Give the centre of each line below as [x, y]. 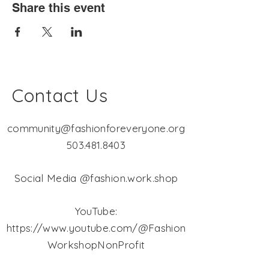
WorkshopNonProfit [96, 245]
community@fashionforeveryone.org [96, 128]
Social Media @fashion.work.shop [96, 178]
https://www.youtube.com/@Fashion [96, 228]
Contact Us [60, 96]
